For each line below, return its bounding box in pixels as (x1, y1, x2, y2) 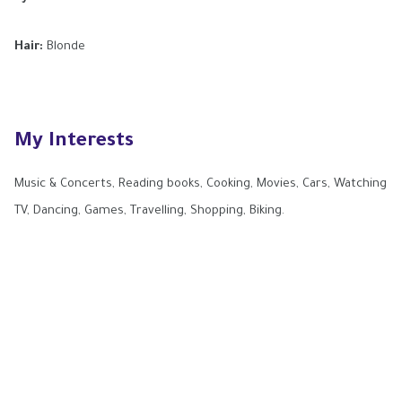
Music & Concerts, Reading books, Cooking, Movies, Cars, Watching (14, 178, 387, 191)
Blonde (43, 40, 85, 54)
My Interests (14, 132, 134, 153)
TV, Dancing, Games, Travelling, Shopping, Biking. (14, 205, 284, 218)
